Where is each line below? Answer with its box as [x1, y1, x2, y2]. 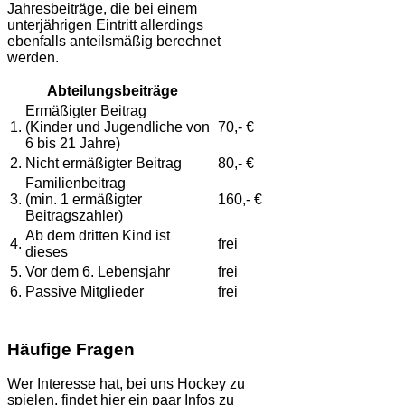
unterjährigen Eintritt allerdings [7, 16, 203, 33]
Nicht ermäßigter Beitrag [25, 155, 182, 171]
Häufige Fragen [7, 339, 135, 359]
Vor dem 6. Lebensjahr [25, 263, 170, 279]
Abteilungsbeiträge [46, 82, 178, 99]
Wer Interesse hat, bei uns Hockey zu [7, 376, 245, 392]
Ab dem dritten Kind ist [25, 227, 170, 243]
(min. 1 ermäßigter [25, 191, 142, 207]
